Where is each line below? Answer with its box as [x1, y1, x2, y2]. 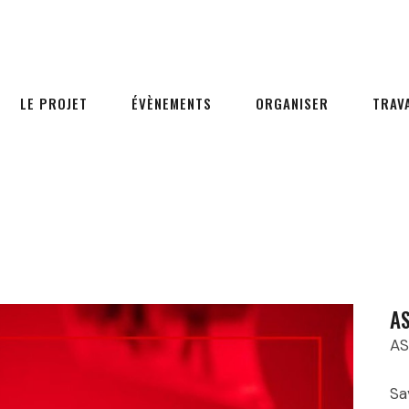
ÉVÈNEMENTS [131, 93, 212, 113]
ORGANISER [256, 93, 329, 113]
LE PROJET [20, 93, 88, 113]
